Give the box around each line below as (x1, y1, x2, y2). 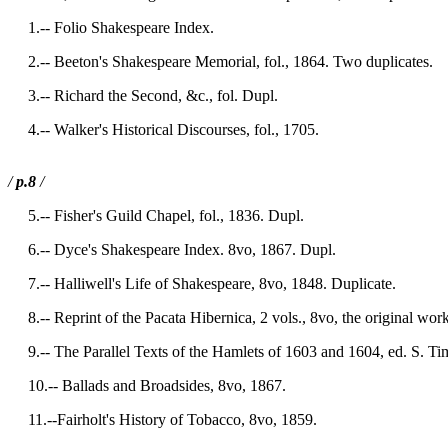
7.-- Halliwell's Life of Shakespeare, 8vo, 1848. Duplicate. (8, 275, 396, 292)
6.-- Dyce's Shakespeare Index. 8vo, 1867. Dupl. (8, 241, 336, 258)
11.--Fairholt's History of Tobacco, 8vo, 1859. (8, 411, 317, 428)
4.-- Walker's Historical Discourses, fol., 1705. (8, 121, 319, 138)
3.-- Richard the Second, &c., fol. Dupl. (8, 87, 278, 104)
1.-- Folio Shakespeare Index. (8, 19, 214, 36)
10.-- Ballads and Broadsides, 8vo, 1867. (8, 377, 286, 394)
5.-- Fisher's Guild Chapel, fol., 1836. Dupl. (8, 207, 304, 224)
